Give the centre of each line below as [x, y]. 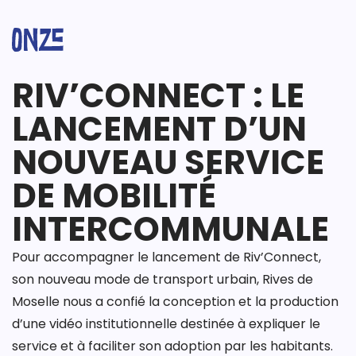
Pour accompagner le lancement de [128, 257]
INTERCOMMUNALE [170, 229]
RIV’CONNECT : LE [158, 96]
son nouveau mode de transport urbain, [137, 279]
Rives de [288, 279]
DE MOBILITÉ [114, 196]
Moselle [36, 302]
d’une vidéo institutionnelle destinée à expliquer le [166, 324]
